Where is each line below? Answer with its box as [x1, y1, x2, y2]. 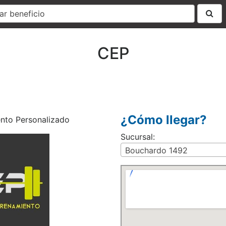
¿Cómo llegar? [121, 112, 207, 127]
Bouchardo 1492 [125, 145, 188, 155]
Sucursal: [121, 132, 155, 142]
